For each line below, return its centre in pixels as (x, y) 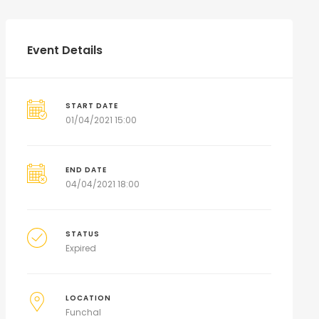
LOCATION (89, 298)
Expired (81, 248)
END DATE (87, 170)
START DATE (92, 106)
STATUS (83, 234)
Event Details (64, 50)
